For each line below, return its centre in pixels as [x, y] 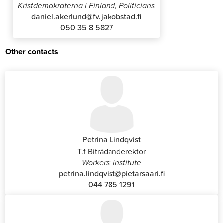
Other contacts [32, 51]
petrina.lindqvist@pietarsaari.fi [111, 173]
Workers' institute [111, 162]
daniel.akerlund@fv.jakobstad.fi [87, 16]
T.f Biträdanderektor [111, 151]
